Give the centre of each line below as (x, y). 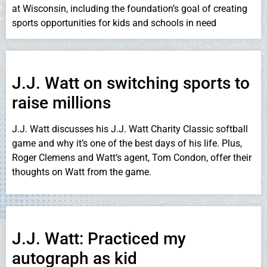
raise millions (61, 103)
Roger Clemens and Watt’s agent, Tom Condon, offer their (132, 158)
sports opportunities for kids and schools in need (114, 23)
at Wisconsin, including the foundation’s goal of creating (130, 8)
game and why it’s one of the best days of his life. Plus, (127, 144)
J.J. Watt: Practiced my (99, 238)
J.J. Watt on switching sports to (131, 83)
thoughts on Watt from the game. (82, 172)
